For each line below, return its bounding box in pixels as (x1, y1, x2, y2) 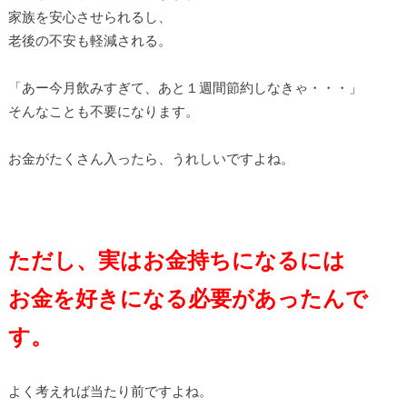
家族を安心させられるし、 (7, 8, 172, 25)
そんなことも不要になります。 (7, 103, 199, 120)
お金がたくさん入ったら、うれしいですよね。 (7, 150, 294, 167)
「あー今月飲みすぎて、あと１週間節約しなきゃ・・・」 (7, 79, 362, 96)
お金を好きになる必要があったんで (7, 284, 368, 312)
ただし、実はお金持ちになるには (7, 246, 345, 273)
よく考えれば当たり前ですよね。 (7, 382, 213, 400)
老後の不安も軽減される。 (7, 32, 172, 49)
